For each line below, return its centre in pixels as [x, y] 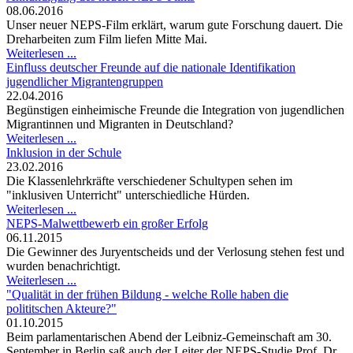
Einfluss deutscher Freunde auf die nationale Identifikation [151, 68]
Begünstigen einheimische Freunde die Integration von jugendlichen [175, 110]
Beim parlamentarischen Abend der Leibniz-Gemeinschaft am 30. [169, 337]
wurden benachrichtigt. [63, 266]
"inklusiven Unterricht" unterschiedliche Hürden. [128, 195]
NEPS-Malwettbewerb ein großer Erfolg [107, 224]
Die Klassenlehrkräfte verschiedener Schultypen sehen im [149, 181]
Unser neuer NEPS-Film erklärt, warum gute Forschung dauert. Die [175, 25]
